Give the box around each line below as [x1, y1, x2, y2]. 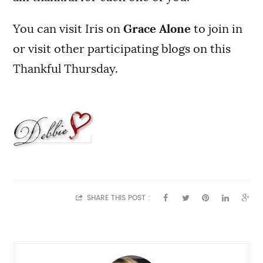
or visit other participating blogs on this [13, 43, 231, 55]
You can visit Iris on [13, 23, 124, 35]
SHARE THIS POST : [84, 194, 150, 202]
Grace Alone [123, 23, 191, 35]
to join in [191, 23, 243, 35]
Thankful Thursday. [13, 63, 119, 75]
